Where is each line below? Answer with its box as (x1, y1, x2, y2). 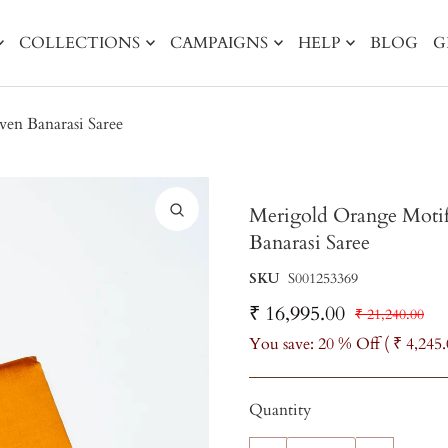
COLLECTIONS (18, 32, 140, 55)
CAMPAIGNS (169, 32, 268, 55)
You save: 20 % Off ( (248, 333, 393, 355)
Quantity (248, 399, 311, 421)
